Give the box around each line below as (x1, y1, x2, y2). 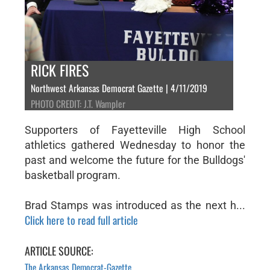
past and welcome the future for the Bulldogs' (24, 153, 246, 166)
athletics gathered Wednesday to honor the (24, 138, 246, 151)
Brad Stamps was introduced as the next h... (24, 198, 246, 212)
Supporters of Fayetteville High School (24, 123, 246, 136)
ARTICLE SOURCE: (24, 242, 93, 259)
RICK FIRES (30, 58, 89, 81)
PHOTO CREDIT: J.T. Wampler (30, 96, 125, 111)
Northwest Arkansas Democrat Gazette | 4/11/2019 (30, 80, 207, 95)
